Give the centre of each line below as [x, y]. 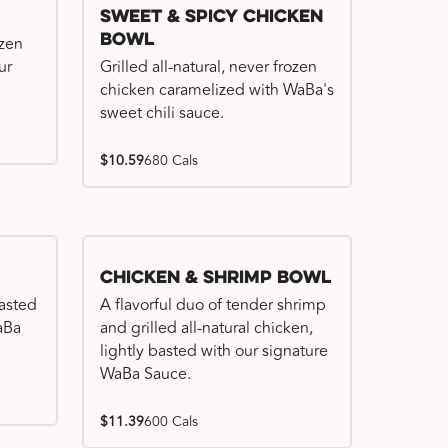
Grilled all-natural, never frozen [208, 67]
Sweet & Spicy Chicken [211, 17]
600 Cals [171, 421]
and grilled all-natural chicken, [206, 328]
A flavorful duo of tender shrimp [213, 305]
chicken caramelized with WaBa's [217, 90]
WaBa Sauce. [145, 374]
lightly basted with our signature [214, 351]
